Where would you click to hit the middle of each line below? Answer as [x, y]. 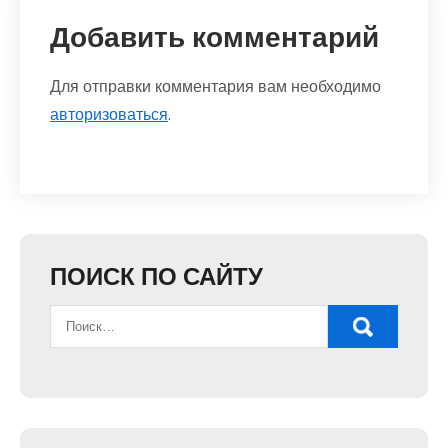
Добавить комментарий [214, 37]
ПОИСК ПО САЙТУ [156, 276]
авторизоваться [109, 114]
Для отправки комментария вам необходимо [215, 86]
